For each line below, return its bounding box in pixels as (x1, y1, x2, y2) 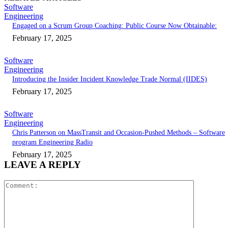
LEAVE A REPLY (4, 159, 81, 170)
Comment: (193, 179, 227, 188)
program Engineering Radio (12, 138, 93, 146)
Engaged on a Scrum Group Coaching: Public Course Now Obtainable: (12, 22, 217, 30)
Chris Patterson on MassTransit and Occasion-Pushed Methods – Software (12, 129, 225, 136)
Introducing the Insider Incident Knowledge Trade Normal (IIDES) (12, 75, 207, 83)
